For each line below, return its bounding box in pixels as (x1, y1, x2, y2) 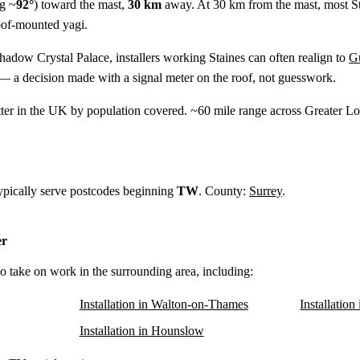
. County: (198, 183, 249, 198)
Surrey (249, 183, 282, 198)
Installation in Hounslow (79, 323, 204, 337)
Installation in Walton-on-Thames (79, 297, 248, 311)
